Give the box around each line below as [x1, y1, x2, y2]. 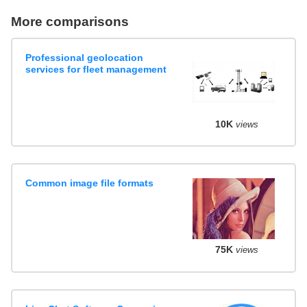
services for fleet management [25, 63, 167, 75]
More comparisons [11, 14, 129, 29]
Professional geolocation [25, 51, 144, 63]
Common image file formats [25, 177, 154, 189]
